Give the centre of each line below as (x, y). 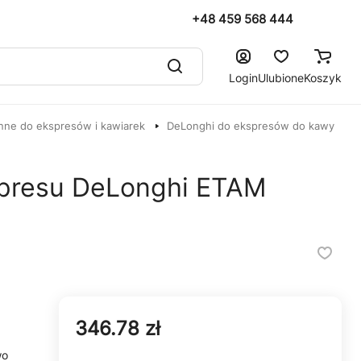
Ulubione (281, 77)
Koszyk (323, 77)
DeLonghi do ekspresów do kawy (251, 126)
